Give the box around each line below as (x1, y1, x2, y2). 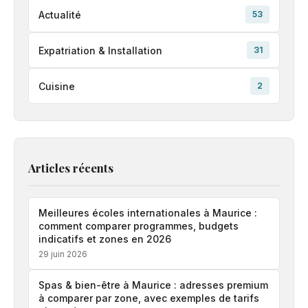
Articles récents (28, 160, 113, 176)
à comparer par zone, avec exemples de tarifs (38, 292, 259, 305)
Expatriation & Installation (38, 44, 162, 56)
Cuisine (38, 80, 75, 92)
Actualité (38, 8, 81, 21)
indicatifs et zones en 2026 (38, 233, 171, 245)
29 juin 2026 (38, 249, 87, 260)
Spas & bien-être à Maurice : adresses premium (38, 279, 268, 291)
